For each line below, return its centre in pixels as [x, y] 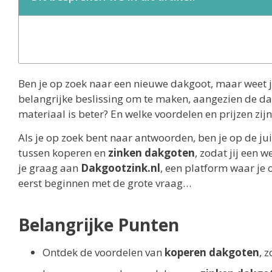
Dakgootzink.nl [121, 168]
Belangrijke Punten [99, 225]
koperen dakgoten [212, 253]
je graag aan [49, 168]
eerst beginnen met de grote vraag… [105, 183]
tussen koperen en [63, 153]
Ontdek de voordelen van [104, 253]
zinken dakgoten [151, 153]
